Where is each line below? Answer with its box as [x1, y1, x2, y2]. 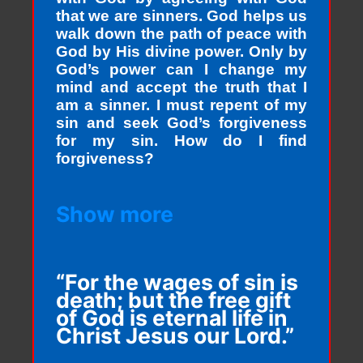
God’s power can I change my [55, 61, 308, 79]
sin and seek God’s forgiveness [55, 114, 308, 132]
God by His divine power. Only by [55, 43, 308, 61]
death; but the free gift [55, 287, 291, 314]
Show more [55, 201, 173, 228]
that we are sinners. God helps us [55, 7, 308, 25]
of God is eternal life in [55, 305, 288, 331]
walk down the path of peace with [55, 25, 308, 43]
